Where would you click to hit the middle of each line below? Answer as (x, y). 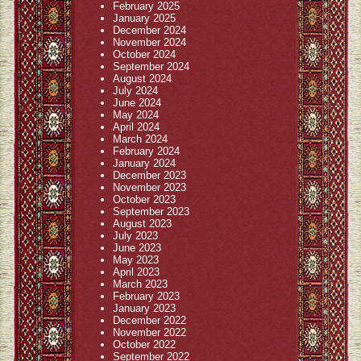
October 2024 (144, 54)
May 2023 (136, 260)
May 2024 (136, 115)
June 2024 (137, 103)
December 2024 (149, 30)
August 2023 (142, 224)
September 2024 (151, 66)
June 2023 (137, 248)
